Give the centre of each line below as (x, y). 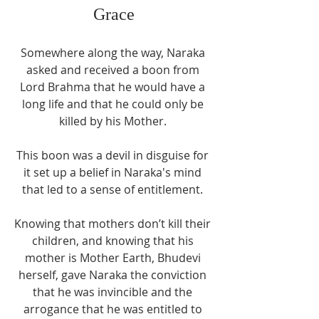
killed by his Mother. (114, 121)
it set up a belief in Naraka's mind (114, 172)
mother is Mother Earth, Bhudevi (114, 257)
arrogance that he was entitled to (114, 309)
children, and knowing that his (114, 240)
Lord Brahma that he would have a (114, 87)
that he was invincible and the (114, 292)
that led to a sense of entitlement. (114, 189)
